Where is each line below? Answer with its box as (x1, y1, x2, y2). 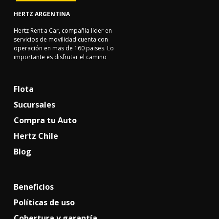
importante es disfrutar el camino (14, 53, 107, 62)
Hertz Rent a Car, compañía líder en (14, 26, 112, 35)
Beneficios (14, 181, 54, 193)
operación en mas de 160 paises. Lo (14, 44, 114, 53)
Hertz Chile (14, 131, 58, 142)
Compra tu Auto (14, 115, 77, 126)
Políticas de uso (14, 197, 75, 208)
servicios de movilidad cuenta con (14, 35, 108, 44)
